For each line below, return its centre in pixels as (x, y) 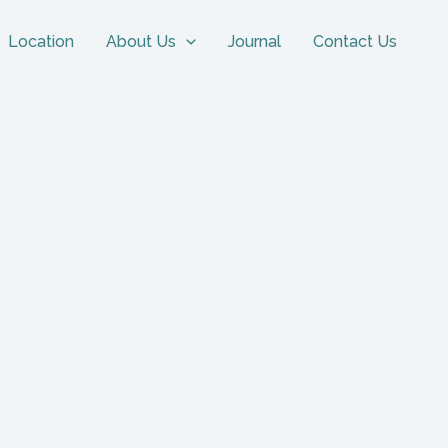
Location (41, 41)
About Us (141, 41)
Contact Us (355, 41)
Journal (254, 41)
